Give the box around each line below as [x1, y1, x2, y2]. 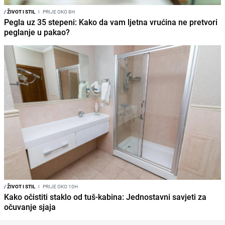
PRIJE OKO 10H [42, 182, 78, 190]
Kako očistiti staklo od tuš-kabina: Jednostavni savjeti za [4, 191, 206, 202]
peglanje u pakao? [4, 27, 70, 38]
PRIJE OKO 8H [42, 8, 75, 16]
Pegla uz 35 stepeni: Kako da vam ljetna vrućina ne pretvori [4, 17, 217, 28]
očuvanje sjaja [4, 201, 56, 212]
